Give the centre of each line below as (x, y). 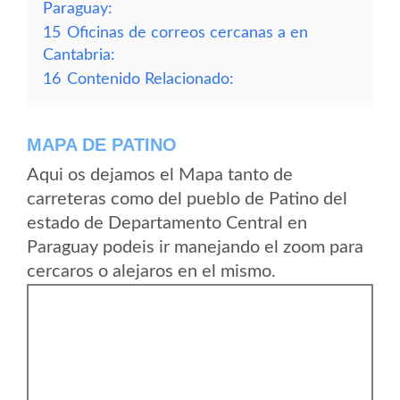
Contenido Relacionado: (150, 79)
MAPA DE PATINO (102, 145)
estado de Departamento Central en (167, 223)
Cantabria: (79, 55)
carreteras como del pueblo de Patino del (187, 199)
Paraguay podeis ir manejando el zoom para (195, 247)
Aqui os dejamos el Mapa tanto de (160, 175)
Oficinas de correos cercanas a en (187, 33)
